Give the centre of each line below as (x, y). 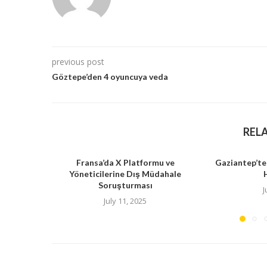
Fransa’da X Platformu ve (125, 162)
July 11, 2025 (125, 201)
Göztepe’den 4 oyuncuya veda (110, 76)
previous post (78, 61)
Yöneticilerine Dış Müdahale (125, 173)
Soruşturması (125, 185)
